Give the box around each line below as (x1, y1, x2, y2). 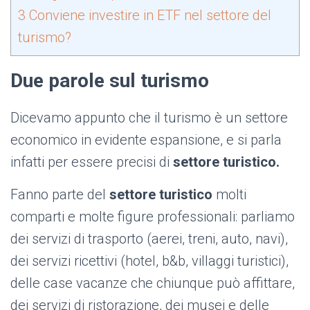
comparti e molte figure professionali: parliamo (10, 208, 295, 226)
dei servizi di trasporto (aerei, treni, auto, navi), (10, 230, 288, 248)
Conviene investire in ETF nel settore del (26, 7, 271, 24)
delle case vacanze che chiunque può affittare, (10, 275, 295, 292)
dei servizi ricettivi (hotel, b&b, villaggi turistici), (10, 253, 289, 270)
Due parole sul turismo (10, 69, 209, 93)
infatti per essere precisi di (10, 154, 173, 171)
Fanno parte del (10, 186, 109, 203)
